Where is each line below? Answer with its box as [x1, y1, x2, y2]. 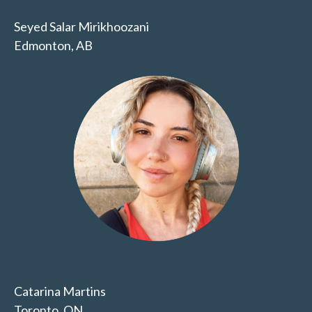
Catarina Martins [14, 283, 106, 299]
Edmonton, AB [14, 38, 93, 53]
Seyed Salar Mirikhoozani [14, 19, 149, 34]
